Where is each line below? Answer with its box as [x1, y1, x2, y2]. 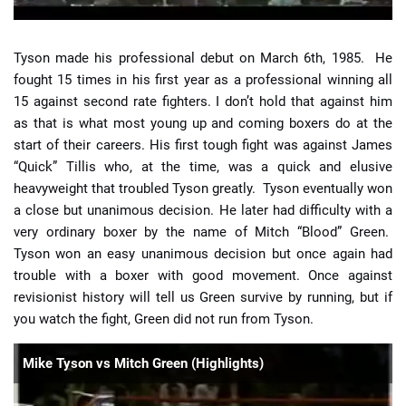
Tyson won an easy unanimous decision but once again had [14, 246, 392, 263]
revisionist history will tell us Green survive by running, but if [14, 289, 392, 306]
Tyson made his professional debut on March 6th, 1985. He [14, 50, 392, 67]
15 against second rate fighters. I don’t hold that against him [14, 93, 392, 111]
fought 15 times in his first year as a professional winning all [14, 72, 392, 89]
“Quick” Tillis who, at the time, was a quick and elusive [14, 159, 392, 176]
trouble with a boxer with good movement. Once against [14, 267, 392, 285]
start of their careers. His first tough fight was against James [14, 137, 392, 154]
